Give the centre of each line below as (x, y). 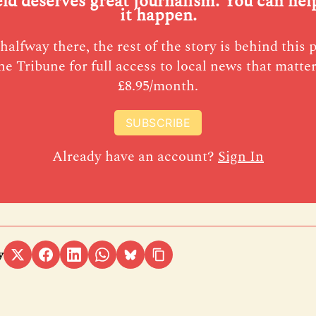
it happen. (158, 16)
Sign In (241, 157)
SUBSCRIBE (158, 123)
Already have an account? (135, 157)
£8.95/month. (158, 86)
